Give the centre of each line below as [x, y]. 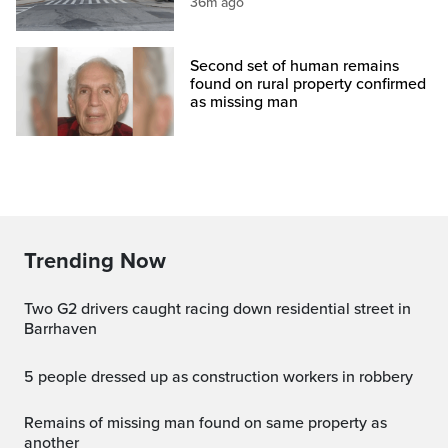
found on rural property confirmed [308, 83]
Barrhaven [60, 328]
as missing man [244, 101]
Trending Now [95, 260]
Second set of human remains [295, 65]
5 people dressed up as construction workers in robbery [223, 376]
